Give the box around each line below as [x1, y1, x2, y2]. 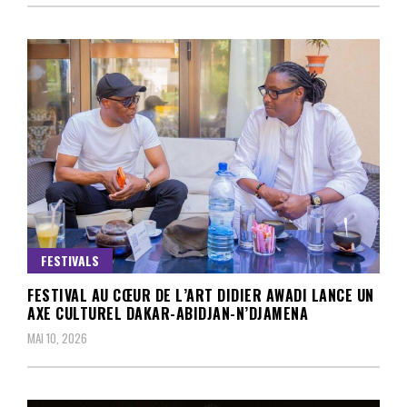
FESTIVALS [41, 251, 99, 271]
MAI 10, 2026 [27, 329, 87, 348]
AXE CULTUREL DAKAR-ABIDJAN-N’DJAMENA [27, 303, 308, 325]
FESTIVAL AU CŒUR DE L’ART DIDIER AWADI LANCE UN [27, 284, 374, 307]
